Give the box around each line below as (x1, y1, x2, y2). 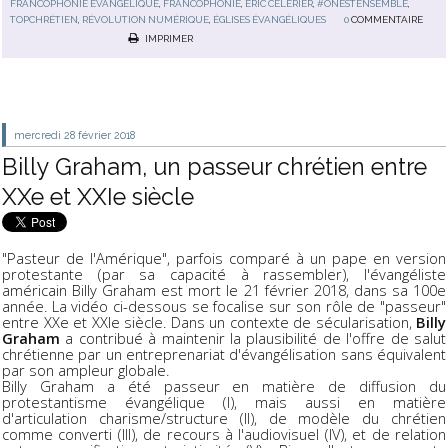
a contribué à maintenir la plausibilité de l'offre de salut (60, 328, 446, 349)
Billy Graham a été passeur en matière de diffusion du (2, 376, 446, 397)
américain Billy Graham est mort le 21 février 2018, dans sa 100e (2, 280, 446, 301)
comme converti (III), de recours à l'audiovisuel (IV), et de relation (2, 424, 446, 445)
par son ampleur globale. (2, 360, 169, 381)
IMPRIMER (142, 32, 193, 44)
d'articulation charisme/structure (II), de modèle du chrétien (2, 408, 446, 429)
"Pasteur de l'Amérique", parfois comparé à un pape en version (2, 248, 446, 269)
